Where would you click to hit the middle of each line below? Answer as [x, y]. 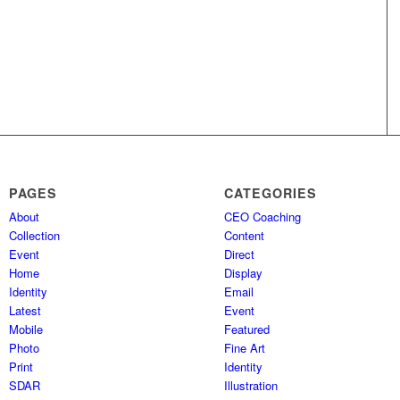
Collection [35, 236]
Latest [25, 311]
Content [245, 236]
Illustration [251, 386]
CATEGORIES [271, 193]
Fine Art [245, 348]
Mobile [26, 329]
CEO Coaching [263, 217]
